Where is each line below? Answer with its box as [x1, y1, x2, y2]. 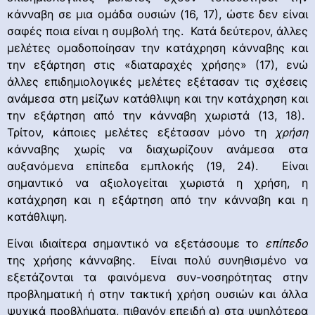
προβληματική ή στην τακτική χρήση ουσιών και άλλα [7, 287, 308, 302]
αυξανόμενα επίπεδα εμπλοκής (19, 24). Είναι [7, 158, 308, 173]
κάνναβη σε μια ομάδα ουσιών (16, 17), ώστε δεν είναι [7, 6, 308, 21]
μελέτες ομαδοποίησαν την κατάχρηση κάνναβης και [7, 40, 308, 55]
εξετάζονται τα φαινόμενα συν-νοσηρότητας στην [7, 270, 308, 285]
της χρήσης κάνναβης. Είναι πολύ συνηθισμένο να [7, 253, 308, 268]
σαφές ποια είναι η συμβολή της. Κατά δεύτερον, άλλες [7, 23, 308, 38]
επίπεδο [265, 236, 308, 251]
